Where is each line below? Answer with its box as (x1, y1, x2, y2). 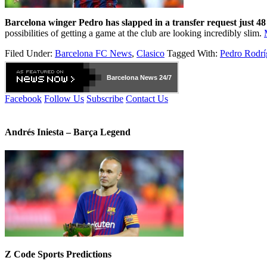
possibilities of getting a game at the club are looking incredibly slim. (5, 28, 264, 39)
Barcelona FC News (55, 48, 132, 59)
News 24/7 (138, 74, 172, 82)
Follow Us (44, 94, 84, 104)
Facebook (5, 94, 42, 104)
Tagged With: (167, 48, 220, 59)
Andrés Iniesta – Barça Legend (5, 126, 131, 137)
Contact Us (126, 94, 168, 104)
